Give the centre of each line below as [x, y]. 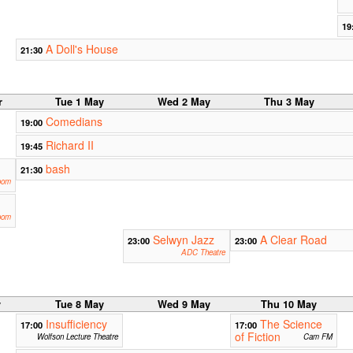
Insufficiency [76, 324]
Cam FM [318, 337]
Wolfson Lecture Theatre [77, 337]
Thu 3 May [289, 102]
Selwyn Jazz [183, 240]
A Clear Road [293, 240]
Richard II [69, 145]
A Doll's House [82, 49]
